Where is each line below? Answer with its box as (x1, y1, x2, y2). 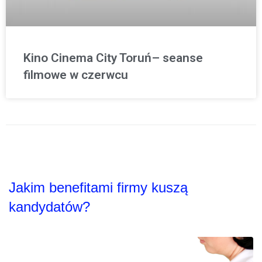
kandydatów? (9, 199, 90, 215)
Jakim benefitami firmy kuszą (9, 180, 188, 196)
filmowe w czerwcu (23, 68, 128, 82)
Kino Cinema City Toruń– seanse (23, 51, 203, 65)
